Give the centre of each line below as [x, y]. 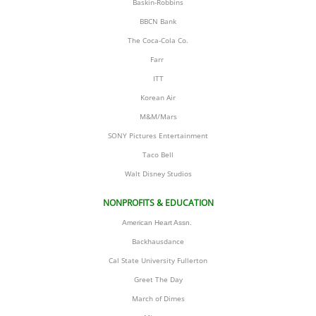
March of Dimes [158, 298]
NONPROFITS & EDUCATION [158, 203]
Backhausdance [158, 241]
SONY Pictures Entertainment [158, 135]
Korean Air [158, 97]
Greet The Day [158, 279]
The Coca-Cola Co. [158, 40]
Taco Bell [158, 154]
